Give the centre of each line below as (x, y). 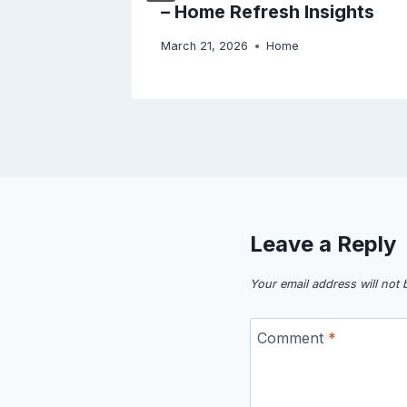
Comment (293, 338)
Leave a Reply (323, 244)
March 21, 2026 (204, 46)
